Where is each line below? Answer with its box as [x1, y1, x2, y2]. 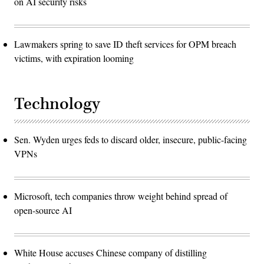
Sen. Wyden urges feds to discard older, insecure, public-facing [14, 133, 247, 146]
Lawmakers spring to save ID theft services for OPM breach [14, 38, 236, 51]
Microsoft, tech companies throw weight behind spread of [14, 190, 227, 203]
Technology [14, 93, 100, 115]
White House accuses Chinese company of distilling [14, 246, 207, 259]
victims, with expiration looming [14, 52, 134, 65]
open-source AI [14, 204, 72, 217]
